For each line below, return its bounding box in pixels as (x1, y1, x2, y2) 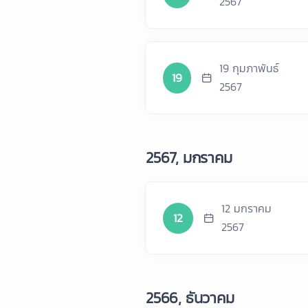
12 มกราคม (221, 200, 272, 217)
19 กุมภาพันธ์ (219, 60, 279, 76)
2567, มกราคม (146, 146, 232, 169)
